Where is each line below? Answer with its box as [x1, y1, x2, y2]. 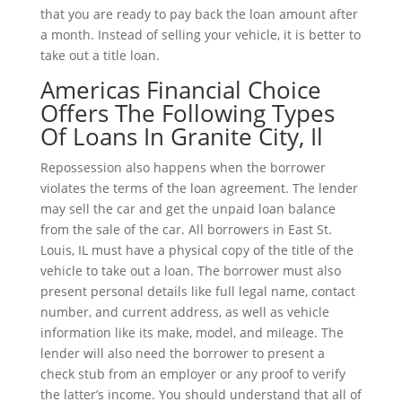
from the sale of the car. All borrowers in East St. [39, 220, 332, 238]
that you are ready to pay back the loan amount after [39, 4, 358, 22]
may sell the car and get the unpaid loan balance [39, 199, 336, 217]
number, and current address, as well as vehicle [39, 302, 329, 320]
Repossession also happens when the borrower [39, 158, 326, 176]
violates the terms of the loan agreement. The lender [39, 179, 358, 197]
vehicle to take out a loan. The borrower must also [39, 261, 341, 279]
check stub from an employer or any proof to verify [39, 364, 345, 382]
